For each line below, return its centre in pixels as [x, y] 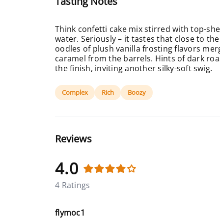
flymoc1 [70, 213]
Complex [75, 92]
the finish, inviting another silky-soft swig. [134, 68]
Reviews [73, 139]
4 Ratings [73, 185]
